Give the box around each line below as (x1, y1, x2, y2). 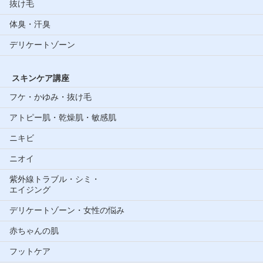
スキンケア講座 (12, 73, 69, 83)
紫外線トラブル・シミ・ (9, 174, 100, 184)
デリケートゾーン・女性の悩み (9, 205, 124, 215)
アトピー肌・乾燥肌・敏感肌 (9, 112, 116, 122)
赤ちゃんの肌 (9, 225, 59, 235)
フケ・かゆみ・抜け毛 (9, 92, 92, 102)
